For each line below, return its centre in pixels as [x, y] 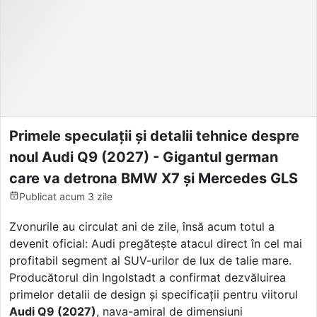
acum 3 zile [86, 197]
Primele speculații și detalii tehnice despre [154, 136]
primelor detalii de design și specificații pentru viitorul [154, 295]
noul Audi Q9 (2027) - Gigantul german [144, 157]
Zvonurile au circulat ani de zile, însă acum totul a [142, 227]
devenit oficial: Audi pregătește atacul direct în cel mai [156, 244]
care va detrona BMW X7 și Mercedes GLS [154, 179]
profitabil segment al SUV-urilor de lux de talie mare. [150, 261]
